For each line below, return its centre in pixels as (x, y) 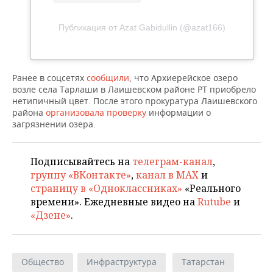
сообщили (108, 78)
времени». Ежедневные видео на (114, 202)
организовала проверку (96, 113)
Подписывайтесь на (81, 162)
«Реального (211, 189)
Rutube (214, 202)
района (29, 113)
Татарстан (203, 262)
